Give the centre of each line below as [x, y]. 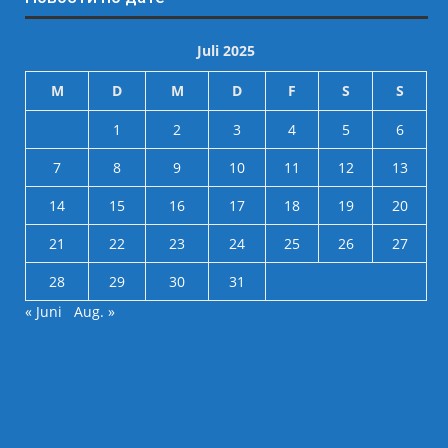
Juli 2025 [226, 50]
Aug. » [95, 311]
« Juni [44, 311]
